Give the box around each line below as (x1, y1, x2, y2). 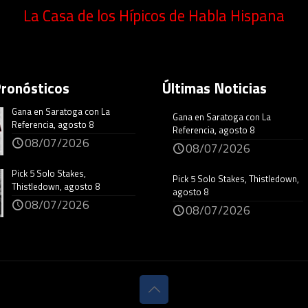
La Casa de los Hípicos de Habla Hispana (23, 4, 285, 28)
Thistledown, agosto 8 (12, 179, 100, 194)
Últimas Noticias (162, 77, 267, 100)
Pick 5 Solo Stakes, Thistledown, (173, 172, 299, 186)
